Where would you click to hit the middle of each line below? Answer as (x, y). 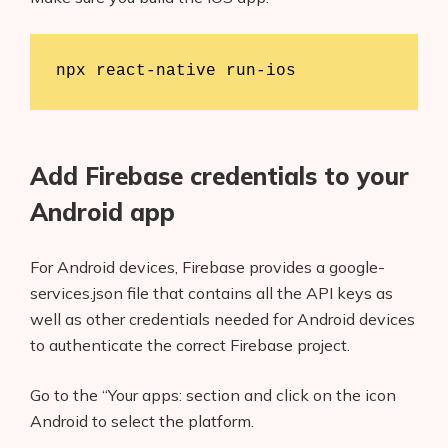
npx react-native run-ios (175, 71)
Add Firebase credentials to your (219, 175)
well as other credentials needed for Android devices (222, 318)
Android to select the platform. (142, 420)
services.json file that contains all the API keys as (211, 292)
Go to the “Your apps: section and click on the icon (213, 394)
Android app (102, 211)
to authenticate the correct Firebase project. (190, 344)
